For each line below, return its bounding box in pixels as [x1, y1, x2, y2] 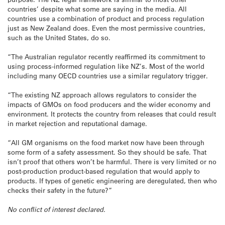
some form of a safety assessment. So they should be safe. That [8, 148, 206, 157]
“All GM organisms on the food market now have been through [8, 138, 204, 147]
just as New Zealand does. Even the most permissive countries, [8, 23, 205, 32]
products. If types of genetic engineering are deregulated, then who [8, 176, 217, 185]
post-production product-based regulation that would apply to [8, 167, 200, 176]
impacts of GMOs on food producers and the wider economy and [8, 99, 210, 108]
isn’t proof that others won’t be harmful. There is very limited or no [8, 157, 216, 166]
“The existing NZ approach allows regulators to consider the [8, 90, 196, 99]
